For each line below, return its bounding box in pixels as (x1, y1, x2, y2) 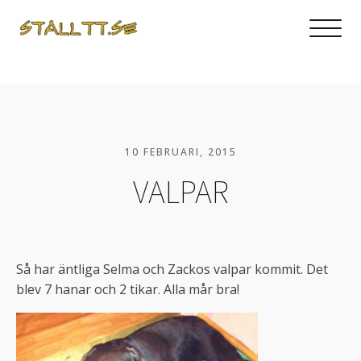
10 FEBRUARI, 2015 (124, 145, 237, 159)
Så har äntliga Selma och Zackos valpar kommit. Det (16, 260, 328, 279)
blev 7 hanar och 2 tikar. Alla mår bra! (16, 280, 239, 299)
